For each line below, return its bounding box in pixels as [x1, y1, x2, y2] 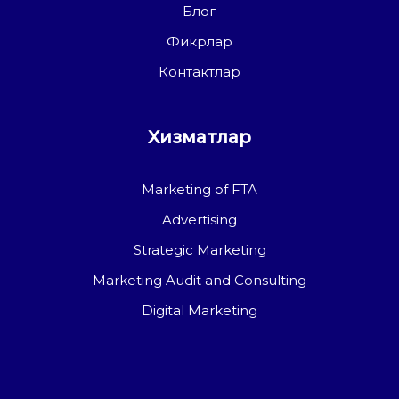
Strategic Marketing [133, 241, 266, 258]
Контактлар [159, 63, 240, 80]
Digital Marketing [142, 302, 257, 319]
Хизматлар [148, 126, 251, 148]
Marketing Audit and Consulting [93, 272, 306, 289]
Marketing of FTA [142, 181, 257, 198]
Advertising [162, 211, 237, 228]
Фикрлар [167, 33, 232, 50]
